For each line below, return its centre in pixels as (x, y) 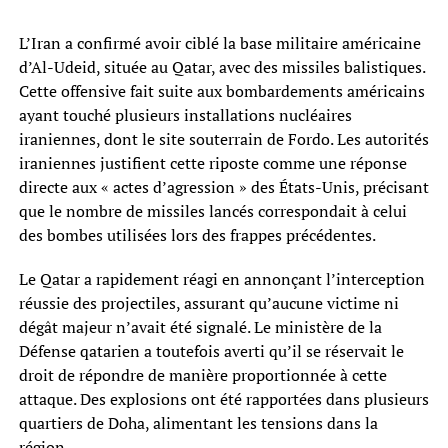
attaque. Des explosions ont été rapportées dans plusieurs (223, 398)
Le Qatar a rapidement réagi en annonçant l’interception (221, 278)
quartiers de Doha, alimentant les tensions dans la (198, 422)
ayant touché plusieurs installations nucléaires (185, 114)
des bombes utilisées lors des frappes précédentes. (197, 234)
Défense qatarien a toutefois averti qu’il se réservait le (211, 350)
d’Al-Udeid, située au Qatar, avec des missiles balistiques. (221, 66)
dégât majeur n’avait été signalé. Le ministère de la (200, 326)
